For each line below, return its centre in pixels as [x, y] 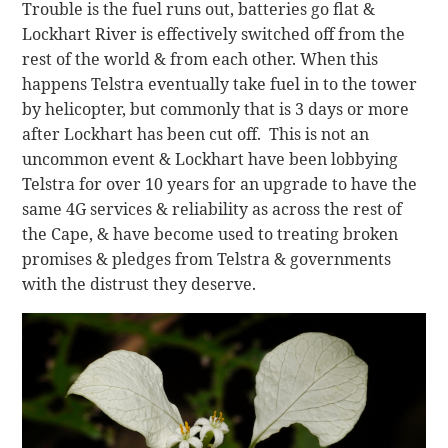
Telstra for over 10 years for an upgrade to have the [220, 183]
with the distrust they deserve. [141, 283]
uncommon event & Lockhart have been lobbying [210, 158]
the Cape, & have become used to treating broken [210, 233]
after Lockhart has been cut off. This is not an [196, 133]
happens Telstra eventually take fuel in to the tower [220, 83]
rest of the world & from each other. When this [200, 58]
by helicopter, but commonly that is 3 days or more [216, 108]
